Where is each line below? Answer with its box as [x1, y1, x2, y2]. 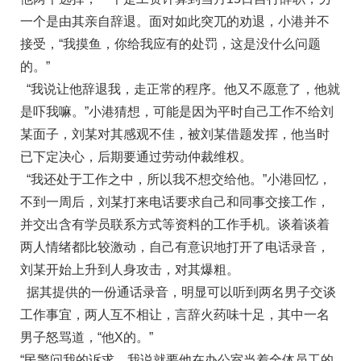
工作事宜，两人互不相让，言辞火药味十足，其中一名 [20, 308, 330, 322]
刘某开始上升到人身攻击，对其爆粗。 [20, 263, 239, 277]
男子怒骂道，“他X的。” [20, 330, 153, 345]
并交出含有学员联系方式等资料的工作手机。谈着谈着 [20, 218, 330, 232]
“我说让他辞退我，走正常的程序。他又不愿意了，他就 [20, 82, 340, 97]
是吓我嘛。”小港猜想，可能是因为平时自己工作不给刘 [20, 105, 334, 119]
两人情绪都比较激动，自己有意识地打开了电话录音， [20, 240, 330, 255]
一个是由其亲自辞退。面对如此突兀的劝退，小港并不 [20, 15, 330, 29]
